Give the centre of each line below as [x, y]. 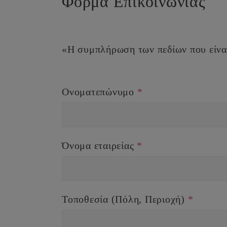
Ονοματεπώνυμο [100, 91]
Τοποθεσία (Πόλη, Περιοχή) [125, 199]
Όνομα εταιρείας [99, 145]
